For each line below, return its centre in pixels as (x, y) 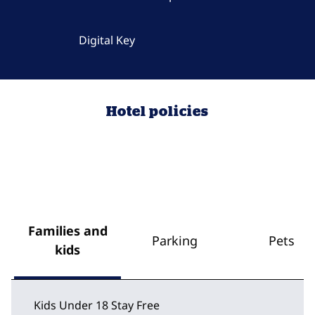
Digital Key (107, 40)
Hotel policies (157, 111)
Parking (174, 240)
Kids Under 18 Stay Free (97, 305)
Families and (67, 231)
